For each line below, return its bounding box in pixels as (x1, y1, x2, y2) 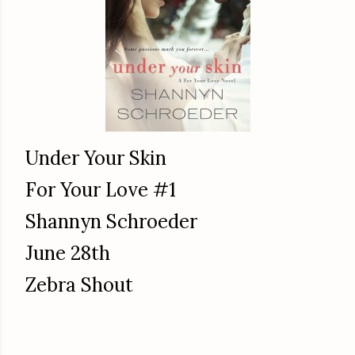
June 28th (25, 241, 110, 265)
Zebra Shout (25, 273, 133, 297)
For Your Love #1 (25, 177, 176, 202)
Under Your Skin (25, 146, 166, 170)
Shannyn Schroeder (25, 209, 202, 234)
